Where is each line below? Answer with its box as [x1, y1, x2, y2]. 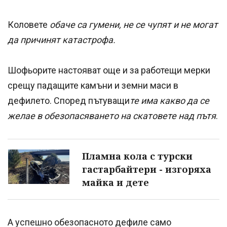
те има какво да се [130, 95, 209, 106]
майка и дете [82, 176, 149, 189]
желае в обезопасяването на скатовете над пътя [8, 110, 216, 122]
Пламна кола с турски [82, 150, 193, 163]
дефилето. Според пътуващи [8, 95, 130, 106]
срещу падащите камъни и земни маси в [8, 80, 178, 91]
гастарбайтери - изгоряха [82, 163, 211, 176]
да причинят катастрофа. [8, 34, 116, 46]
